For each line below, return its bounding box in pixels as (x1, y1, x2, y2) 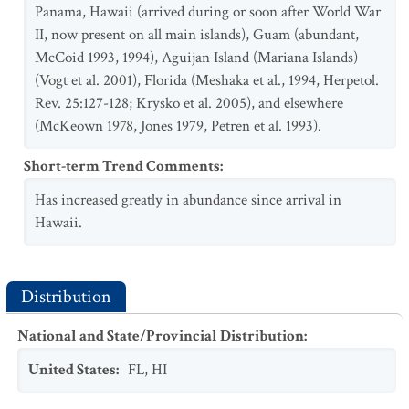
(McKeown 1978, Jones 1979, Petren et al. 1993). (35, 116, 321, 136)
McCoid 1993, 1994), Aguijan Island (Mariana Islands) (35, 47, 358, 68)
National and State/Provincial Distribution (17, 326, 304, 346)
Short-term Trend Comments (24, 156, 220, 176)
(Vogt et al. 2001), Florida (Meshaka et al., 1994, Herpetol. (35, 70, 379, 90)
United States (28, 360, 116, 380)
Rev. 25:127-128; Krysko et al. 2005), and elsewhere (35, 93, 343, 113)
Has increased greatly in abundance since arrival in (35, 190, 341, 210)
